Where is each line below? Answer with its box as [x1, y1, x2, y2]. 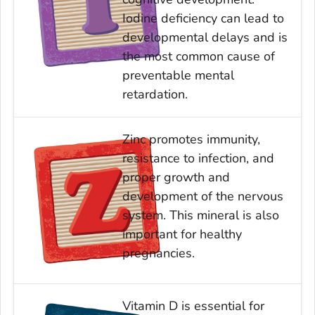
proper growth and [122, 168, 230, 186]
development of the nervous [122, 187, 283, 205]
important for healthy [122, 225, 242, 243]
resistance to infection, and [122, 149, 274, 167]
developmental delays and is [122, 28, 288, 46]
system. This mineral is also [122, 206, 279, 224]
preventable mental [122, 66, 234, 84]
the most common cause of [122, 47, 275, 65]
